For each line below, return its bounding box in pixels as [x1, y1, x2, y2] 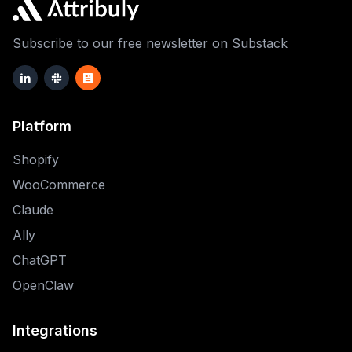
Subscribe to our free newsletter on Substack [13, 35, 288, 52]
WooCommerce [13, 177, 105, 193]
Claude [13, 202, 53, 218]
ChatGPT [13, 252, 67, 269]
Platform [13, 118, 71, 135]
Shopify [13, 152, 59, 168]
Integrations [13, 322, 97, 339]
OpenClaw [13, 277, 74, 294]
